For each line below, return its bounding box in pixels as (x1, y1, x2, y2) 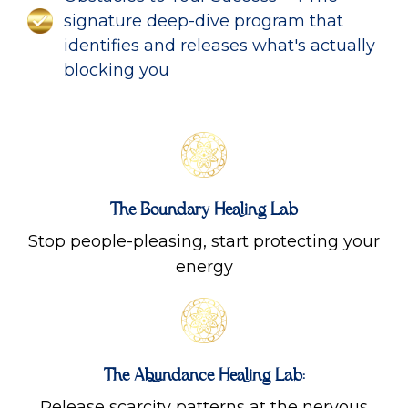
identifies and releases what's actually (64, 35, 375, 56)
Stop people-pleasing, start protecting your (28, 230, 380, 251)
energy (175, 256, 233, 277)
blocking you (64, 59, 169, 80)
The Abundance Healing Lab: (103, 366, 305, 385)
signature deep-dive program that (64, 10, 343, 31)
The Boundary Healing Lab (110, 200, 298, 219)
